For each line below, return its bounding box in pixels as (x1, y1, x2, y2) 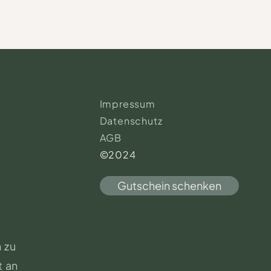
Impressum (99, 97, 155, 110)
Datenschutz (99, 114, 163, 127)
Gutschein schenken (117, 178, 221, 192)
